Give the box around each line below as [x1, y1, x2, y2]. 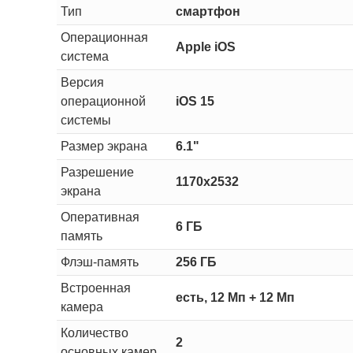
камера [60, 299, 103, 314]
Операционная [60, 30, 148, 44]
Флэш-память [60, 255, 139, 269]
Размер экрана [60, 139, 147, 153]
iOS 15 [175, 94, 214, 108]
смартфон [175, 4, 240, 18]
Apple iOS [175, 39, 236, 54]
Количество [60, 325, 128, 340]
